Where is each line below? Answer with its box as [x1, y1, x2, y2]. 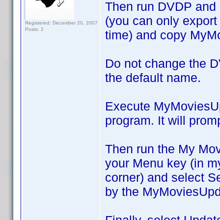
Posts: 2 [25, 27, 44, 32]
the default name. [105, 71, 201, 84]
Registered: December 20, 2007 [25, 20, 98, 26]
